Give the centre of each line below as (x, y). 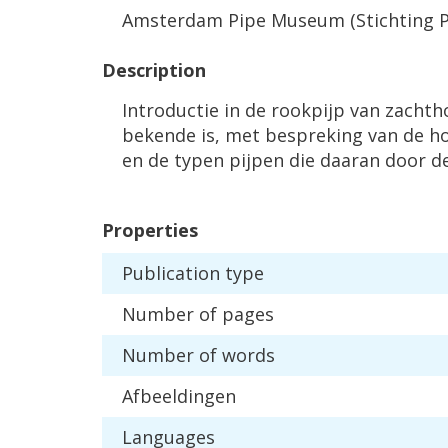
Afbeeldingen (179, 396)
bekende (159, 135)
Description (154, 70)
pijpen (256, 160)
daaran (350, 160)
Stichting (395, 20)
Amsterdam (172, 20)
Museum (308, 20)
